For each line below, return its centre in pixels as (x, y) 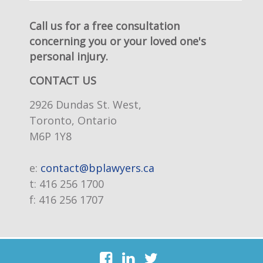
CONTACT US (63, 80)
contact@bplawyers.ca (97, 168)
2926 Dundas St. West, (85, 104)
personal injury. (69, 56)
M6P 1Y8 (50, 136)
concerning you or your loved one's (118, 41)
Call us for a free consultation (104, 26)
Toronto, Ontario (73, 120)
